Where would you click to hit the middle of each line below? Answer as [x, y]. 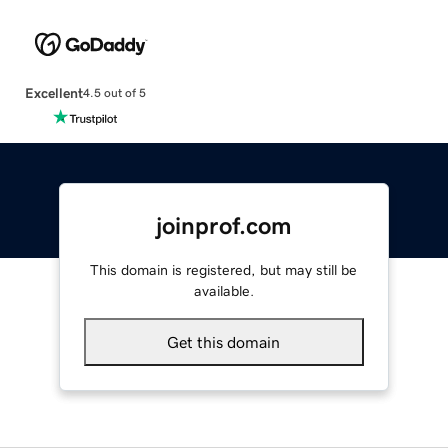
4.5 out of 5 [114, 93]
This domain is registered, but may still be [224, 269]
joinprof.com [223, 225]
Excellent [53, 92]
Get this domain [224, 341]
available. [223, 290]
